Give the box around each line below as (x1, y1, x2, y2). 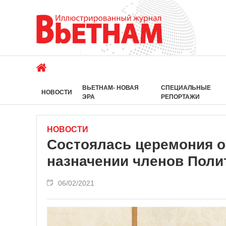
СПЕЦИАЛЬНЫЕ (160, 84, 211, 91)
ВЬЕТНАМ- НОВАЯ (82, 84, 139, 91)
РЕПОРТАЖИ (160, 93, 200, 100)
